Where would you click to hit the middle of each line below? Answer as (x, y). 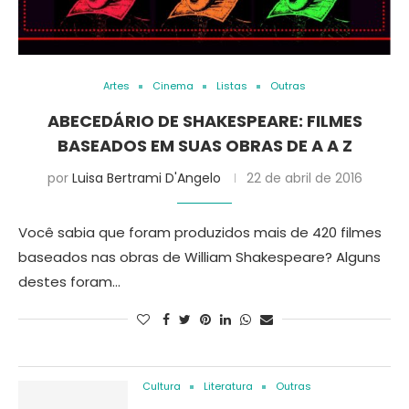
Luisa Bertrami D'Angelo (146, 178)
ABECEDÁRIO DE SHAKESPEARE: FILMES (204, 121)
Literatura (228, 386)
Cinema (173, 86)
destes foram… (69, 282)
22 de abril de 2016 (304, 178)
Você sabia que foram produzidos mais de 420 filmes (200, 232)
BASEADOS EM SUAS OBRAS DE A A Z (204, 146)
